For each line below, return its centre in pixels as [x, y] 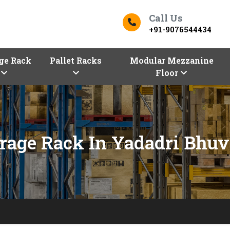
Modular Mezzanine [171, 60]
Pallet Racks [76, 60]
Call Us [166, 18]
